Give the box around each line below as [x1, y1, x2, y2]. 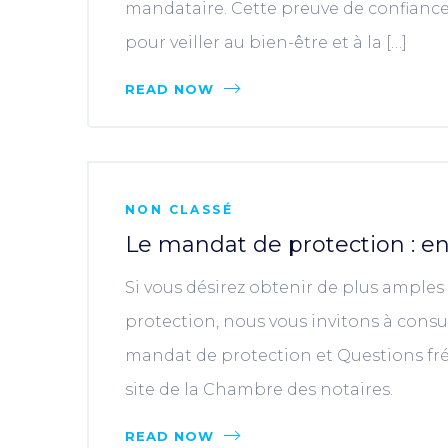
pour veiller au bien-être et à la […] [125, 33, 407, 52]
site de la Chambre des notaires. [125, 380, 393, 399]
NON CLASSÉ [125, 202, 233, 217]
